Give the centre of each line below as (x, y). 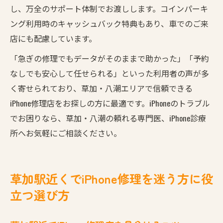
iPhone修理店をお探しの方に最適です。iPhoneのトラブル (110, 103)
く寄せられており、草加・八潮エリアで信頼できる (101, 88)
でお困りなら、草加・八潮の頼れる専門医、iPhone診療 (108, 118)
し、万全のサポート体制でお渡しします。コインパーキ (109, 8)
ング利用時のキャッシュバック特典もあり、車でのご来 (109, 23)
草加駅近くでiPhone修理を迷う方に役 (111, 178)
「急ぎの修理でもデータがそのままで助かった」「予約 (110, 58)
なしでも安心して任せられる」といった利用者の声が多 (110, 73)
